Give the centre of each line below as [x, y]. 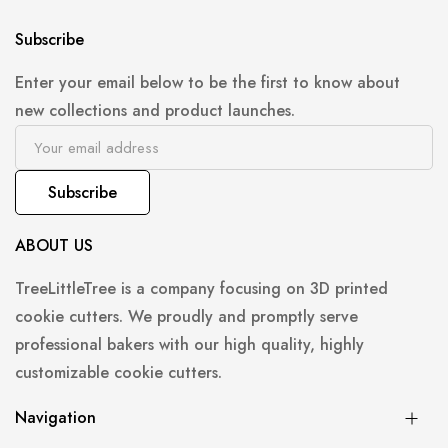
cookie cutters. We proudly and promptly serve [186, 317]
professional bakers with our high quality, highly [189, 345]
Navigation [55, 418]
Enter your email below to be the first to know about [207, 83]
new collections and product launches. [155, 111]
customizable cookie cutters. [118, 373]
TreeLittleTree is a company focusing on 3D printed [201, 289]
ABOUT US [54, 246]
